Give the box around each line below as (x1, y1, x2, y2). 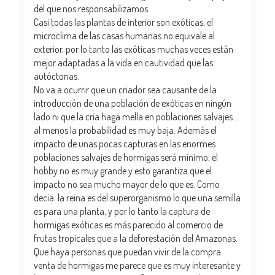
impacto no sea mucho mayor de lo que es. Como (34, 177, 220, 190)
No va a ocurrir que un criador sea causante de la (34, 83, 217, 96)
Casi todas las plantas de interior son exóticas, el (34, 15, 213, 28)
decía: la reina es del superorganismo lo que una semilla (34, 191, 241, 204)
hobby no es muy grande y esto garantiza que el (34, 164, 212, 177)
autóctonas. (34, 69, 79, 82)
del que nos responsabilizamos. (34, 2, 150, 15)
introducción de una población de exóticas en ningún (34, 96, 231, 109)
